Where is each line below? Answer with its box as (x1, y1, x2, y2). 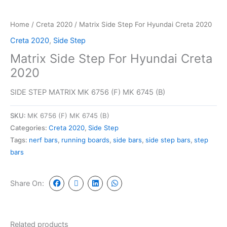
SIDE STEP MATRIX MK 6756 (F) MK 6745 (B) (10, 87, 165, 97)
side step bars (145, 135, 191, 144)
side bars (113, 135, 142, 144)
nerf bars (29, 135, 58, 144)
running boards (61, 135, 109, 144)
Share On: (10, 179, 44, 188)
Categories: (10, 123, 49, 132)
